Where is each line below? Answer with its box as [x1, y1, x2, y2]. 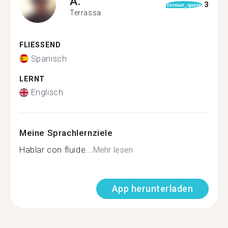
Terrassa [70, 8, 101, 17]
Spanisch [31, 53, 67, 64]
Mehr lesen [93, 145, 133, 155]
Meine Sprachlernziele [19, 128, 113, 138]
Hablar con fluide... [19, 145, 93, 155]
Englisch [31, 88, 64, 97]
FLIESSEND [19, 41, 55, 49]
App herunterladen [111, 183, 193, 194]
